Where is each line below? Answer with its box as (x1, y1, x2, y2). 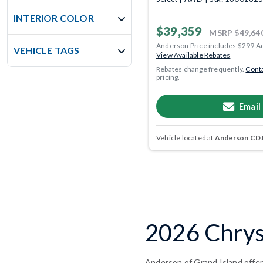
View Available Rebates (156, 50, 231, 60)
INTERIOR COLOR (14, 12, 94, 23)
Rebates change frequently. (156, 65, 246, 74)
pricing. (156, 73, 180, 82)
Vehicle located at (156, 133, 215, 143)
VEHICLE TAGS (14, 45, 80, 56)
